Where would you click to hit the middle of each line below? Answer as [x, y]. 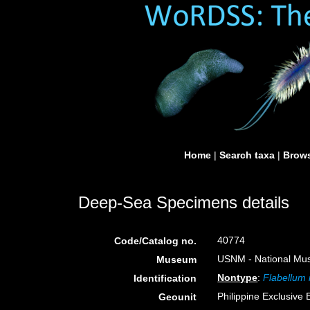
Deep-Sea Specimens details [184, 202]
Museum [177, 259]
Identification [165, 278]
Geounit [178, 297]
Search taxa [247, 155]
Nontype [238, 277]
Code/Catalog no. [156, 241]
